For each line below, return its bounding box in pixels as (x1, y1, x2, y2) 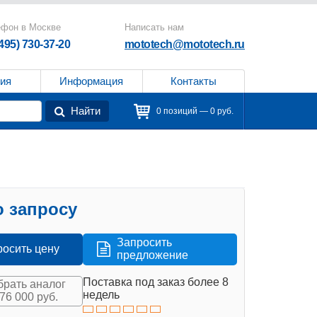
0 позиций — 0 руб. (156, 106, 234, 116)
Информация (59, 75, 124, 87)
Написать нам (124, 22, 184, 33)
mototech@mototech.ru (124, 38, 245, 50)
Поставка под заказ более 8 (83, 275, 229, 288)
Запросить (117, 236, 173, 249)
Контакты (170, 75, 217, 87)
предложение (117, 249, 189, 262)
